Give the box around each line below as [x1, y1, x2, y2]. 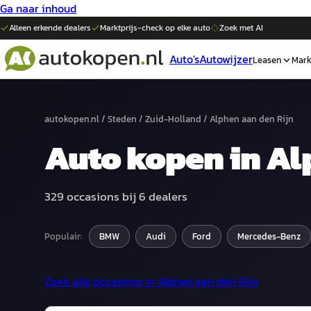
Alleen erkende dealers [9, 22, 91, 34]
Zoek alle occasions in [44, 273, 155, 289]
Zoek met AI [219, 22, 263, 34]
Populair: [44, 230, 82, 243]
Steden [108, 112, 137, 126]
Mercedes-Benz [237, 230, 301, 243]
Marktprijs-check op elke [100, 22, 193, 34]
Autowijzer [199, 51, 253, 67]
